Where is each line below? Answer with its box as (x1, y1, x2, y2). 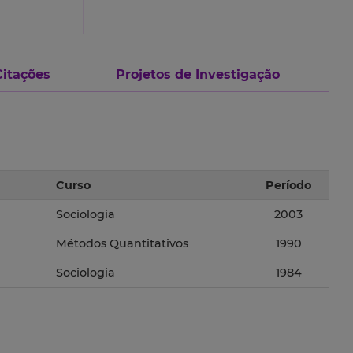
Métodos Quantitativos (56, 236, 188, 251)
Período (266, 178, 311, 193)
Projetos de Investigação (116, 67, 280, 83)
